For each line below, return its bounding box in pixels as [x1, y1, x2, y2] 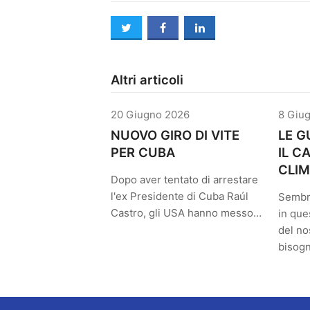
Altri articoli [111, 72, 183, 87]
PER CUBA [111, 145, 175, 160]
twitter [131, 21, 166, 35]
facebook [166, 21, 216, 35]
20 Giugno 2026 [111, 108, 190, 121]
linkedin [204, 21, 245, 35]
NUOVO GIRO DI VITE [111, 127, 239, 143]
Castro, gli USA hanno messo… [111, 206, 262, 219]
